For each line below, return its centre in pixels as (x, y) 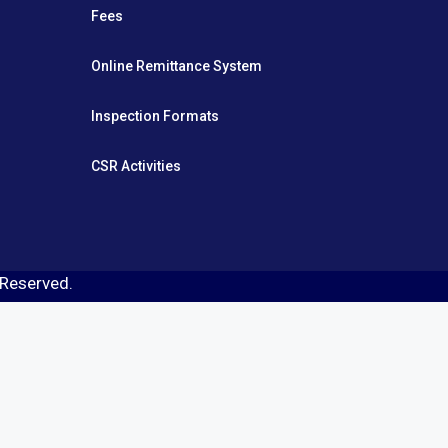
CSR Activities (136, 166)
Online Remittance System (176, 66)
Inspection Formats (155, 116)
